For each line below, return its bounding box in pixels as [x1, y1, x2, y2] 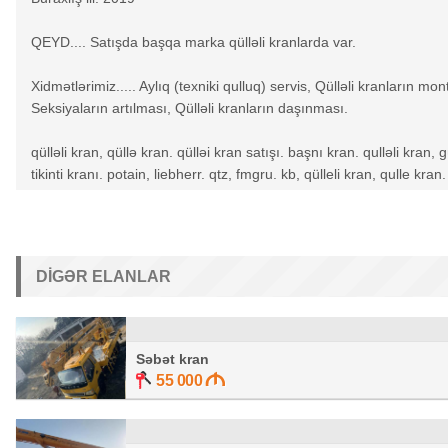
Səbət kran [136, 351, 209, 367]
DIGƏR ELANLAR [36, 268, 171, 285]
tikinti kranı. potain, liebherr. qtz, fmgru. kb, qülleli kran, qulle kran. [31, 166, 446, 182]
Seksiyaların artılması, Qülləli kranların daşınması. [31, 100, 348, 116]
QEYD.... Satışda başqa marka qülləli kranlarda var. [31, 34, 356, 50]
